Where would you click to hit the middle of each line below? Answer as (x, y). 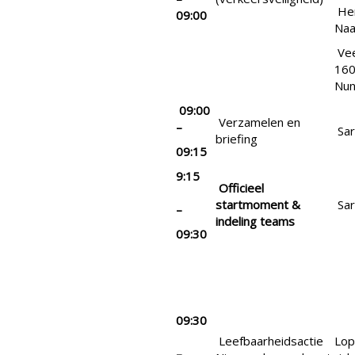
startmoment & (258, 205)
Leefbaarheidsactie (269, 341)
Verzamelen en (258, 122)
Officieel (241, 188)
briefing (237, 139)
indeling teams (255, 221)
